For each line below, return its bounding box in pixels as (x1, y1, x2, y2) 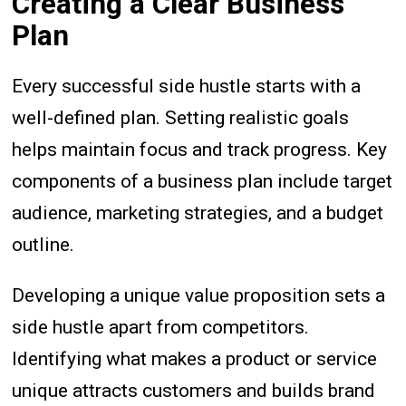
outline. (12, 233, 75, 256)
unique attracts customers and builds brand (12, 379, 376, 401)
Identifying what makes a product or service (12, 347, 378, 370)
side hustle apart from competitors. (12, 315, 310, 338)
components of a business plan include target (12, 169, 393, 192)
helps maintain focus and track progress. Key (12, 138, 388, 160)
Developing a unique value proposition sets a (12, 284, 386, 306)
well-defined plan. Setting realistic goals (12, 106, 350, 129)
